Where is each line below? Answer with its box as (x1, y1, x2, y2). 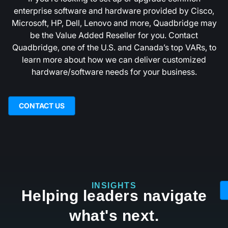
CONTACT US (19, 100, 65, 111)
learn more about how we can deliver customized (22, 53, 206, 66)
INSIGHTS (91, 181, 137, 190)
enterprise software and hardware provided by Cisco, (14, 4, 214, 17)
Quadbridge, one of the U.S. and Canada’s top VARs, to (12, 41, 216, 53)
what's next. (69, 207, 159, 224)
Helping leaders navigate (21, 187, 207, 204)
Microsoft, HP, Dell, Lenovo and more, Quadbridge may (11, 16, 217, 29)
